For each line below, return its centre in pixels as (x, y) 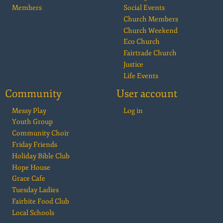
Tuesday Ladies (35, 190)
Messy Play (29, 111)
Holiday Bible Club (41, 156)
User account (147, 93)
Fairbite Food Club (41, 201)
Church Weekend (151, 30)
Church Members (151, 19)
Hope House (31, 167)
